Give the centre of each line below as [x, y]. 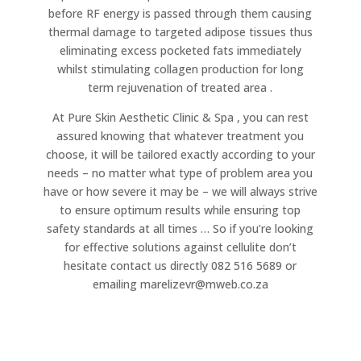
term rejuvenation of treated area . [180, 87]
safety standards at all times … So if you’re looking [180, 228]
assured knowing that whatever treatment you [180, 136]
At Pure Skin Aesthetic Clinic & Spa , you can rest [180, 117]
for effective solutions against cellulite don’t [180, 247]
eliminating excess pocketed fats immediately [180, 50]
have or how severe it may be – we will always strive [180, 191]
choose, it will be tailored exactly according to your [180, 154]
